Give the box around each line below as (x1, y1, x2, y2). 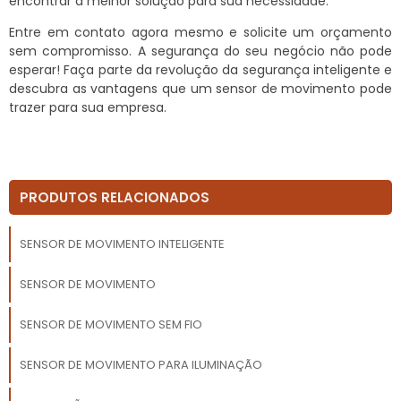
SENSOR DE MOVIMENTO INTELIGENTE (19, 235, 225, 252)
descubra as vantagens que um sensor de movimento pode (9, 79, 392, 98)
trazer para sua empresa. (9, 98, 166, 116)
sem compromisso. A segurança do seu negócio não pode (9, 41, 392, 60)
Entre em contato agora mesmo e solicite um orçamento (9, 22, 392, 41)
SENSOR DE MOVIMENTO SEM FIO (19, 315, 202, 333)
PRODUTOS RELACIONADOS (20, 187, 209, 207)
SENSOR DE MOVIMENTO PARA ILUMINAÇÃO (19, 355, 262, 373)
